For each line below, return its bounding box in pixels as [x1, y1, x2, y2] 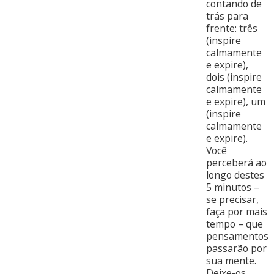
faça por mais [206, 205, 267, 219]
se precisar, [206, 193, 259, 207]
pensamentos [206, 229, 268, 243]
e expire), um [206, 95, 265, 109]
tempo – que [206, 217, 263, 231]
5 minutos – [206, 180, 259, 194]
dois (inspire [206, 70, 262, 84]
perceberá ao [206, 156, 267, 170]
